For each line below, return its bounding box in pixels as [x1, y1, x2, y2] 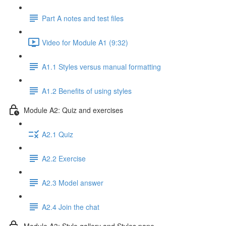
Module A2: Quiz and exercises [24, 104, 123, 115]
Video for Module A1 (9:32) [42, 37, 128, 47]
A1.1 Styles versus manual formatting [42, 61, 161, 72]
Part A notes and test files [42, 13, 124, 23]
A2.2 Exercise [42, 153, 86, 163]
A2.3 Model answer [42, 177, 103, 188]
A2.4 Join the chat [42, 201, 99, 212]
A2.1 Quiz [42, 129, 73, 139]
